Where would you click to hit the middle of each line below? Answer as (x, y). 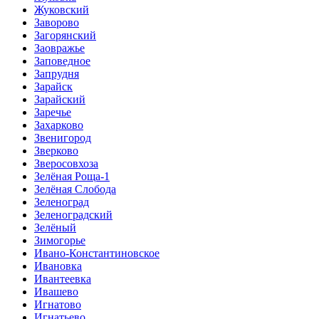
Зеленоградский (73, 215)
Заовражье (59, 48)
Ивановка (58, 266)
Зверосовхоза (66, 164)
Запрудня (57, 74)
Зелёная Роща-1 (72, 177)
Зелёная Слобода (75, 189)
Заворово (57, 23)
